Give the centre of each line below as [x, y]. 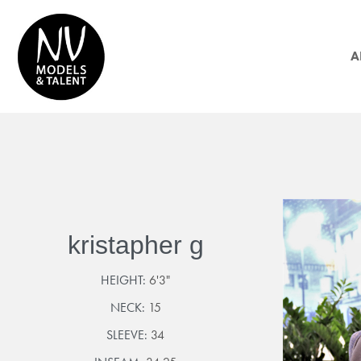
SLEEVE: [129, 334]
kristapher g [135, 245]
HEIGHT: [125, 280]
